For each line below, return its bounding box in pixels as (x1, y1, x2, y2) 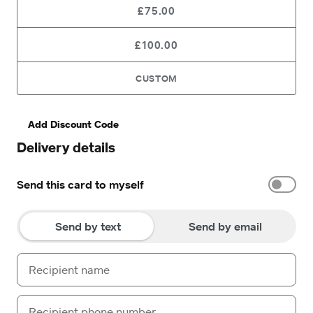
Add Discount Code (28, 118, 119, 130)
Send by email (188, 219, 262, 233)
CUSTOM (136, 73, 177, 84)
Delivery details (17, 139, 115, 155)
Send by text (55, 219, 121, 233)
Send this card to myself (17, 177, 144, 191)
